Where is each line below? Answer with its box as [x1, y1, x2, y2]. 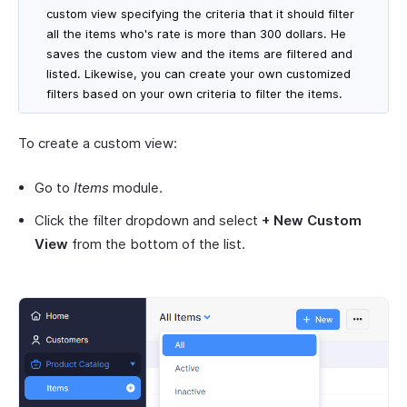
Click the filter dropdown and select [35, 211, 262, 229]
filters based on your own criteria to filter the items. [46, 85, 342, 101]
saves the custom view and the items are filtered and [46, 45, 352, 61]
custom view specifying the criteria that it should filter [46, 5, 354, 21]
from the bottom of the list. [68, 234, 249, 253]
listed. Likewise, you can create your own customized [46, 65, 351, 81]
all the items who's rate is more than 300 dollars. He [46, 25, 346, 41]
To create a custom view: [18, 134, 177, 152]
